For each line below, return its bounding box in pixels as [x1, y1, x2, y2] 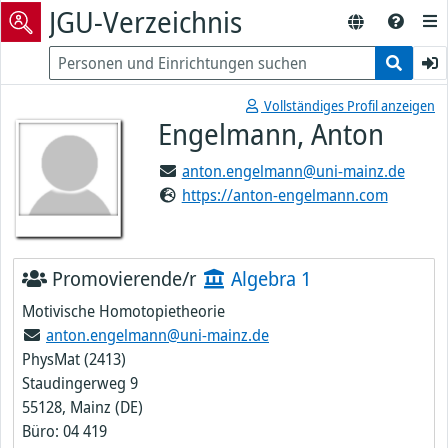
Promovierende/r [47, 265, 196, 292]
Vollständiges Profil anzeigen [261, 96, 435, 115]
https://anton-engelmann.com [181, 184, 388, 206]
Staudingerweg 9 [22, 372, 138, 394]
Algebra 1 [226, 265, 311, 292]
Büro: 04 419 [22, 420, 107, 442]
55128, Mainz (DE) [22, 396, 143, 418]
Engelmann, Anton [157, 114, 384, 153]
